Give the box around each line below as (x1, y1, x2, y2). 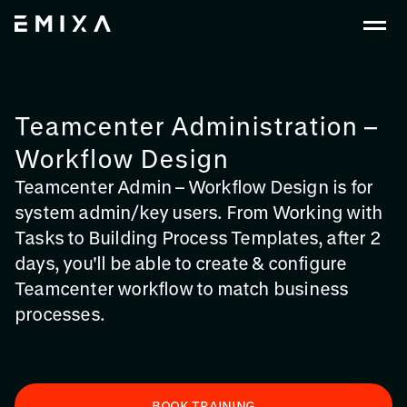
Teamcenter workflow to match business (15, 278, 349, 299)
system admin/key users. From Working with (15, 202, 383, 223)
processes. (15, 303, 104, 324)
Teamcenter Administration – (15, 111, 377, 140)
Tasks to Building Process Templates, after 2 (15, 227, 381, 248)
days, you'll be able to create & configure (15, 253, 347, 273)
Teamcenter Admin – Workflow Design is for (15, 176, 373, 197)
